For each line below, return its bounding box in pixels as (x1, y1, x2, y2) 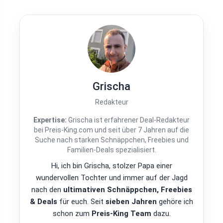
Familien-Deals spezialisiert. (67, 145, 156, 154)
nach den (31, 185, 63, 194)
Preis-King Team (91, 209, 151, 218)
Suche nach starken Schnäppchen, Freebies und (34, 135, 189, 144)
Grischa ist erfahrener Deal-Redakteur (67, 115, 190, 124)
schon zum (52, 209, 92, 218)
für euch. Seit (57, 197, 106, 206)
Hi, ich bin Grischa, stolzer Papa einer (51, 161, 172, 170)
